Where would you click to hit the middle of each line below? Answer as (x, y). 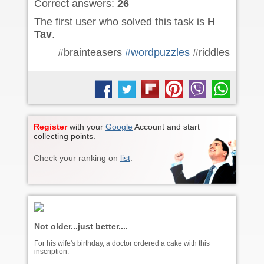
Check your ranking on (77, 158)
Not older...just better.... (81, 227)
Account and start (166, 127)
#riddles (210, 53)
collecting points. (65, 136)
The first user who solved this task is (121, 22)
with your (86, 127)
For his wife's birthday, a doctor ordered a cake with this (122, 244)
